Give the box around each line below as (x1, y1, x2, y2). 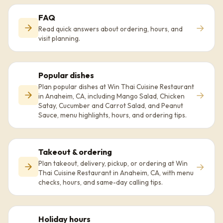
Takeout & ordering (38, 146, 112, 157)
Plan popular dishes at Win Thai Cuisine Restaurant (38, 82, 194, 91)
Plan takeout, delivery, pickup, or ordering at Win (38, 158, 188, 168)
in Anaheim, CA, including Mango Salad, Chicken (38, 91, 185, 101)
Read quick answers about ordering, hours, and (38, 24, 183, 33)
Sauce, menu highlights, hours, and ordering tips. (38, 110, 187, 119)
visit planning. (38, 33, 80, 43)
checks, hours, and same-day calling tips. (38, 177, 163, 187)
